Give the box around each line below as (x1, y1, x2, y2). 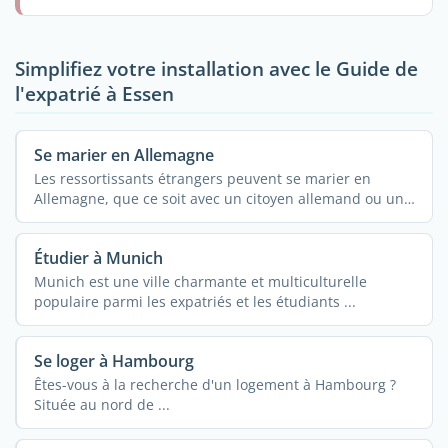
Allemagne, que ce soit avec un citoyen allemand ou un (33, 188, 404, 208)
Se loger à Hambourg (33, 349, 194, 372)
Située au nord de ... (33, 394, 170, 414)
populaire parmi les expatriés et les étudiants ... (33, 291, 356, 311)
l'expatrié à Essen (15, 79, 174, 107)
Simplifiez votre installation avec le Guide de (15, 54, 418, 82)
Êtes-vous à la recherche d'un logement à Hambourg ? (33, 374, 396, 394)
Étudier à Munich (33, 246, 163, 269)
